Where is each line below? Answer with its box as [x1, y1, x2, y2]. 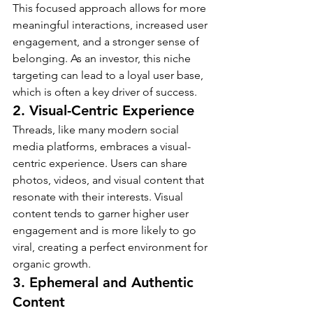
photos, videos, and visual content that [13, 173, 207, 187]
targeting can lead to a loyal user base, [13, 68, 206, 82]
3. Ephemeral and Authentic [13, 273, 198, 291]
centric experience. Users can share [13, 156, 190, 170]
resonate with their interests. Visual [13, 189, 186, 203]
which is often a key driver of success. [13, 85, 197, 99]
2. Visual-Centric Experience [13, 101, 194, 119]
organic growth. [13, 256, 91, 270]
